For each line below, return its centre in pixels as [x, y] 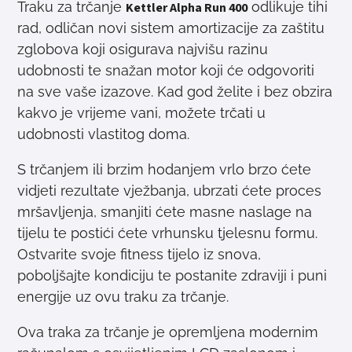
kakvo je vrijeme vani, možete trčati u [142, 113]
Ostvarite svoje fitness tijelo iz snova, [139, 254]
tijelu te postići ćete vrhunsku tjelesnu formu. [168, 233]
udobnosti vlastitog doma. [104, 134]
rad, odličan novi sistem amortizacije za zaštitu [171, 28]
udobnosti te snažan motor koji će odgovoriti [166, 70]
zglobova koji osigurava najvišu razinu [143, 49]
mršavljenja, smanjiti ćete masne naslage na [165, 212]
